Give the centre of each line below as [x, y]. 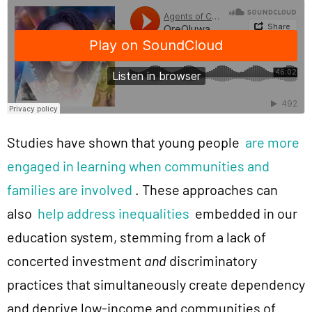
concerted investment [76, 261]
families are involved [70, 190]
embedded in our [243, 213]
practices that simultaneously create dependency [156, 284]
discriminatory [212, 261]
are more [272, 142]
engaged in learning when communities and [138, 166]
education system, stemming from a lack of [136, 237]
